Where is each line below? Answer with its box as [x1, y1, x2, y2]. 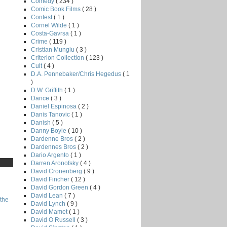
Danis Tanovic [31, 110, 71, 118]
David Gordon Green [31, 183, 90, 191]
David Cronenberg [31, 167, 84, 175]
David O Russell [31, 216, 77, 223]
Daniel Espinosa [31, 102, 78, 110]
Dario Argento [31, 151, 70, 159]
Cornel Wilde [31, 21, 68, 29]
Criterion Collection [31, 54, 86, 61]
